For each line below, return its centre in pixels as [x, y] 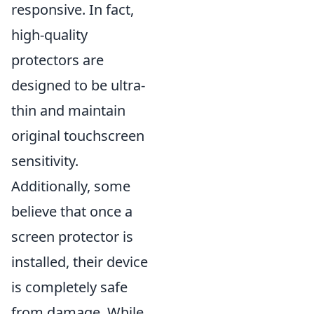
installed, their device [80, 262]
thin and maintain [68, 110]
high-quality [49, 35]
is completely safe [69, 287]
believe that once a [72, 211]
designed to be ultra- [78, 85]
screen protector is [72, 237]
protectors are [57, 60]
